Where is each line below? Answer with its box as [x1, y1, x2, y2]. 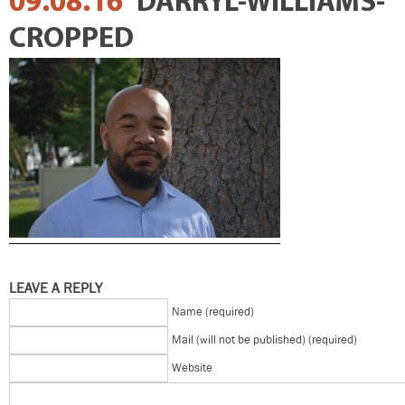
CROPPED [9, 24, 134, 54]
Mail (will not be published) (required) [172, 332, 357, 348]
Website [172, 360, 212, 376]
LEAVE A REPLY [9, 278, 102, 298]
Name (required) [172, 304, 254, 320]
